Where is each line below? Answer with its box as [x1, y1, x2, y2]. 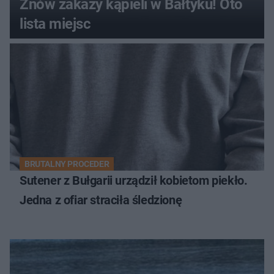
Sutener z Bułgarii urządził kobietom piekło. [20, 172, 248, 188]
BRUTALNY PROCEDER [24, 158, 109, 169]
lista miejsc [20, 15, 91, 32]
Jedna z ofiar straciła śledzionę [20, 192, 182, 207]
